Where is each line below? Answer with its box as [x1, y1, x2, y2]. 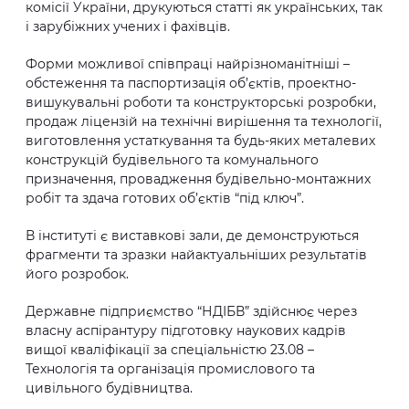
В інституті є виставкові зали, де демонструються [26, 227, 359, 244]
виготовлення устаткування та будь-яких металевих [26, 132, 375, 149]
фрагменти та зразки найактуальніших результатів [26, 246, 367, 263]
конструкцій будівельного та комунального [26, 152, 319, 168]
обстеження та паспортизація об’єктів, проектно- [26, 75, 356, 91]
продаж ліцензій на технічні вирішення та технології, [26, 113, 382, 130]
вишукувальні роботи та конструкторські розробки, [26, 94, 376, 110]
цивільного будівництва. [26, 380, 193, 396]
